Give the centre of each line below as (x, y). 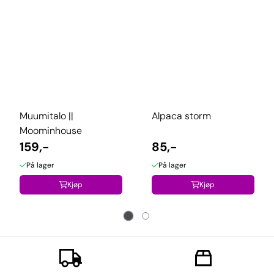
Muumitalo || (46, 116)
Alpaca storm (181, 116)
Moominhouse (51, 130)
